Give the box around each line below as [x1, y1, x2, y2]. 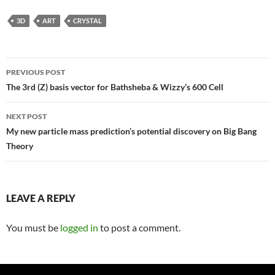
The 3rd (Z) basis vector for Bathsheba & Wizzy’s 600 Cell [6, 82, 223, 93]
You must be [6, 222, 60, 234]
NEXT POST [6, 112, 47, 122]
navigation [6, 79, 82, 99]
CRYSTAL [73, 17, 102, 25]
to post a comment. [98, 222, 180, 234]
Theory [6, 141, 33, 152]
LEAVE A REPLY [6, 192, 76, 204]
